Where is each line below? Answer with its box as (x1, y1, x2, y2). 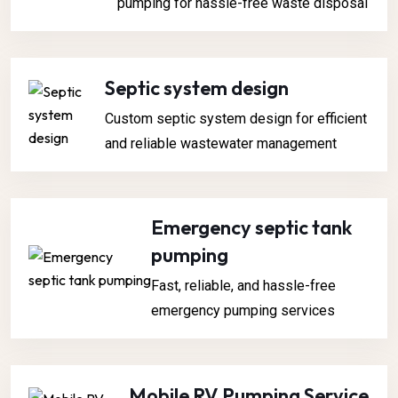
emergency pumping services (151, 302, 336, 320)
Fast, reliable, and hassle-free (151, 277, 337, 295)
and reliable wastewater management (104, 134, 337, 152)
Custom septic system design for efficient (104, 109, 367, 127)
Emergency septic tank (151, 215, 353, 241)
